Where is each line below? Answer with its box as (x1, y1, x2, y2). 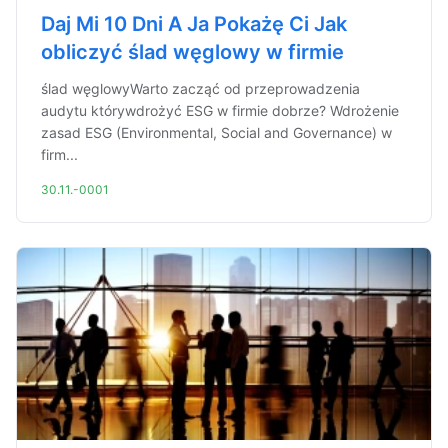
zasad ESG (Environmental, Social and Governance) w (41, 124, 392, 141)
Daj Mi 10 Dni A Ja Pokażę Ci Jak (41, 12, 347, 36)
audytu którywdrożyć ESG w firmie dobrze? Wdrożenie (41, 102, 399, 119)
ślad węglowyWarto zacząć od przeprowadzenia (41, 80, 360, 97)
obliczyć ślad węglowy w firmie (41, 40, 344, 64)
